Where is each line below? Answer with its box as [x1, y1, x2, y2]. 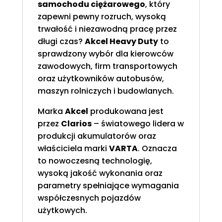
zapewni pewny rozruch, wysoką [37, 11, 166, 23]
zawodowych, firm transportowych [37, 60, 177, 72]
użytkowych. [37, 205, 87, 217]
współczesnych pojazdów [37, 192, 141, 204]
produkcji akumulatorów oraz [37, 130, 156, 142]
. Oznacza [137, 143, 177, 155]
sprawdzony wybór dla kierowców [37, 48, 173, 60]
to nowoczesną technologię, [37, 155, 152, 167]
